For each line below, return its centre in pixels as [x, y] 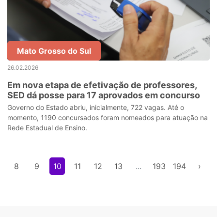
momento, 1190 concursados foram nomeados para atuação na [108, 117]
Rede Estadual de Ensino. [47, 128]
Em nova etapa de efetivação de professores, [102, 85]
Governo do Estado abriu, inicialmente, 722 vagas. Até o [96, 107]
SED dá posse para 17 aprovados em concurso [104, 95]
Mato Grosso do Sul [54, 51]
